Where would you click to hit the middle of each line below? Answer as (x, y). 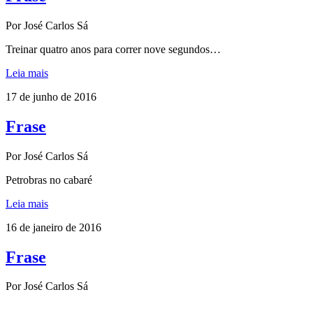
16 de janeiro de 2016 (53, 227)
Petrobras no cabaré (49, 180)
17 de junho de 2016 (51, 96)
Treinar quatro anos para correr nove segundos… (113, 49)
